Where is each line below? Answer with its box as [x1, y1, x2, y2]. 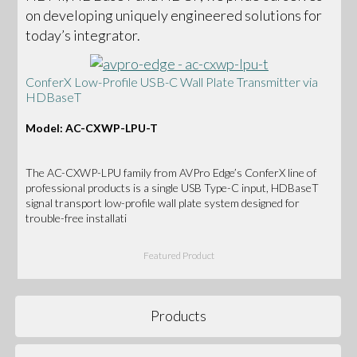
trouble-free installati [25, 210, 127, 225]
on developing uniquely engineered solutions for [25, 6, 323, 25]
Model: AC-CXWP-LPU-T [25, 121, 159, 135]
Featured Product [143, 249, 215, 261]
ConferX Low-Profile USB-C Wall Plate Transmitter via [25, 74, 319, 90]
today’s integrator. [25, 26, 141, 45]
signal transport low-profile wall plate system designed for [25, 195, 300, 210]
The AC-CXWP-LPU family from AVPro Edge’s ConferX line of [25, 165, 317, 179]
